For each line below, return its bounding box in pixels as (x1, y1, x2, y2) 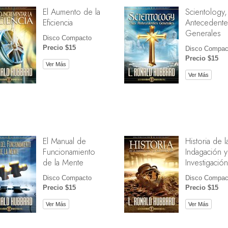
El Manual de (42, 134, 86, 147)
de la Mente (42, 156, 83, 168)
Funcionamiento (42, 145, 95, 158)
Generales (185, 26, 221, 39)
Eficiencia (42, 16, 73, 28)
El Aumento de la (42, 5, 100, 18)
